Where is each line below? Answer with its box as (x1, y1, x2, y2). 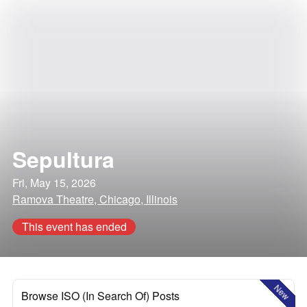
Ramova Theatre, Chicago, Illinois (12, 191, 177, 207)
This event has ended (21, 219, 127, 234)
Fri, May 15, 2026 (12, 175, 96, 191)
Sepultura (12, 143, 114, 175)
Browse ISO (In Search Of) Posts (21, 288, 180, 304)
